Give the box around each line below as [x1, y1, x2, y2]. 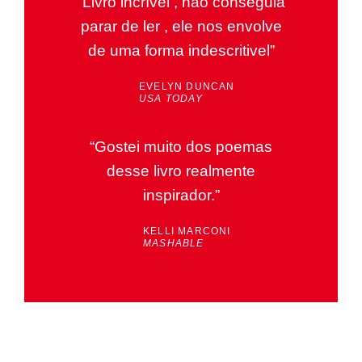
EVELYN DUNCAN [139, 80, 235, 92]
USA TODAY [139, 92, 203, 104]
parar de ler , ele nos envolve [80, 17, 282, 35]
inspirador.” [142, 186, 220, 204]
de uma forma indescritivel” [87, 41, 275, 59]
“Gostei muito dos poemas [90, 137, 272, 155]
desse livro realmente [107, 162, 255, 179]
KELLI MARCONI [143, 225, 231, 237]
